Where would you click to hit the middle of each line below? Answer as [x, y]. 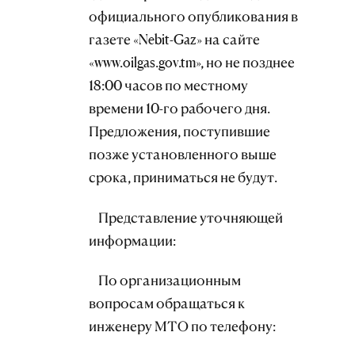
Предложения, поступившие [179, 131]
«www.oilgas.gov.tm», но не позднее [192, 62]
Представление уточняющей [186, 217]
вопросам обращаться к [167, 303]
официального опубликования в [193, 16]
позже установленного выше [183, 154]
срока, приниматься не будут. [183, 177]
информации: [132, 240]
